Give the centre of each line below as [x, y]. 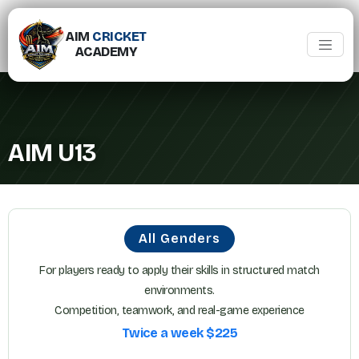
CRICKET [119, 37]
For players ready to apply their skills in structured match [179, 270]
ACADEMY [106, 52]
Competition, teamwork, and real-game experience [179, 311]
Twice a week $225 [179, 333]
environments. [179, 290]
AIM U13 [52, 153]
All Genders [179, 238]
